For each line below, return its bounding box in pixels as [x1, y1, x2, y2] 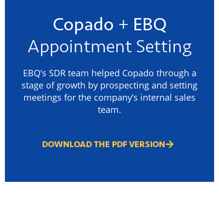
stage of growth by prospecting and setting [22, 79, 197, 91]
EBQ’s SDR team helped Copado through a [22, 67, 197, 79]
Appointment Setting [27, 35, 192, 58]
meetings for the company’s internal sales [23, 91, 196, 104]
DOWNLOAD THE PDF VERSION [42, 138, 166, 150]
